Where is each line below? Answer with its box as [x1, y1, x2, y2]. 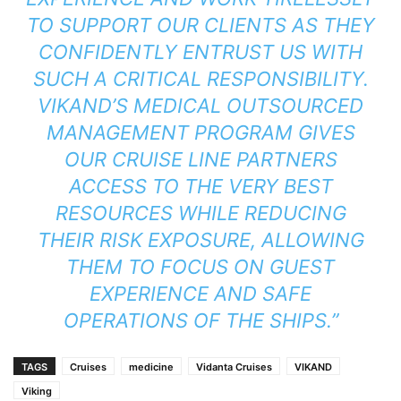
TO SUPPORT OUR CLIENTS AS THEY [26, 13, 375, 37]
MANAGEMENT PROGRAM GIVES [46, 120, 355, 144]
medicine [129, 360, 174, 373]
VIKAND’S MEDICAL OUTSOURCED [38, 93, 363, 117]
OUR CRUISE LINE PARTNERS [64, 147, 337, 171]
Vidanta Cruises [196, 360, 272, 373]
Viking [21, 384, 52, 397]
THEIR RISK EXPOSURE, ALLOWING [37, 227, 364, 252]
